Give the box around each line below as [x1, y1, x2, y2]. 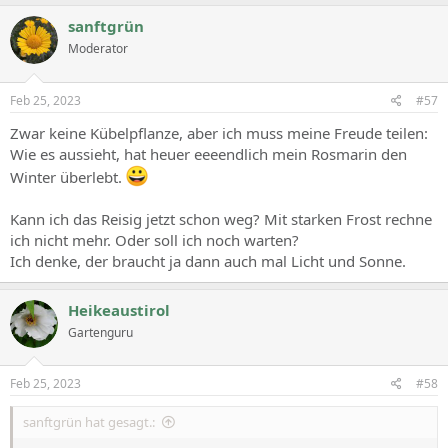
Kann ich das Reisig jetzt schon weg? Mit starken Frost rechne [10, 208, 432, 229]
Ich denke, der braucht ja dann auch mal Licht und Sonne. [10, 250, 406, 271]
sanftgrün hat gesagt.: [23, 413, 155, 431]
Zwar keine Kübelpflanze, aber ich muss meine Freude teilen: [10, 122, 428, 143]
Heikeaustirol [68, 299, 170, 320]
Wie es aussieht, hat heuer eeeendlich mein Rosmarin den [10, 143, 407, 164]
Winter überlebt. [10, 166, 126, 187]
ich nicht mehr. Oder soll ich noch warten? [10, 229, 299, 250]
